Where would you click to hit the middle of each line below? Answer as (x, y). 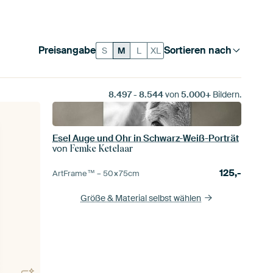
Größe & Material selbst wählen (141, 198)
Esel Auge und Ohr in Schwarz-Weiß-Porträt (146, 138)
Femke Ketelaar (102, 149)
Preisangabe (67, 50)
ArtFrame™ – (78, 173)
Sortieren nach (198, 50)
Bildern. (226, 94)
